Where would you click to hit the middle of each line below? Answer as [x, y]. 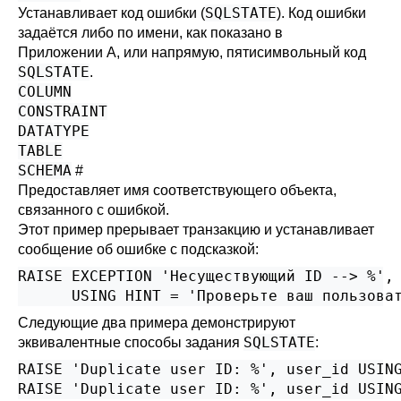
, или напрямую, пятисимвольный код [241, 52]
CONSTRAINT [63, 111]
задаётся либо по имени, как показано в [150, 33]
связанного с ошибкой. [94, 210]
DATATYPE [54, 131]
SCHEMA [45, 171]
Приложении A [67, 52]
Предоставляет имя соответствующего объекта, [177, 190]
